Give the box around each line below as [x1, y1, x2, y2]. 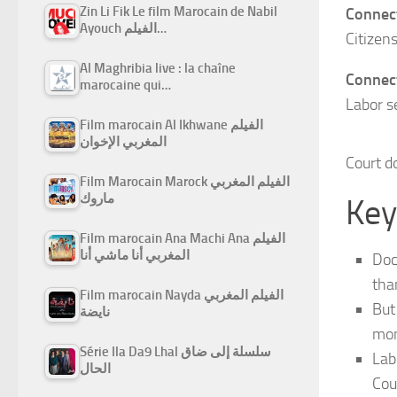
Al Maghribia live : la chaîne [80, 59, 236, 76]
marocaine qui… [80, 76, 171, 93]
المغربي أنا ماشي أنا [80, 246, 190, 263]
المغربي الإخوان [80, 133, 167, 150]
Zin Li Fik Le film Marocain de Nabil [80, 3, 277, 19]
